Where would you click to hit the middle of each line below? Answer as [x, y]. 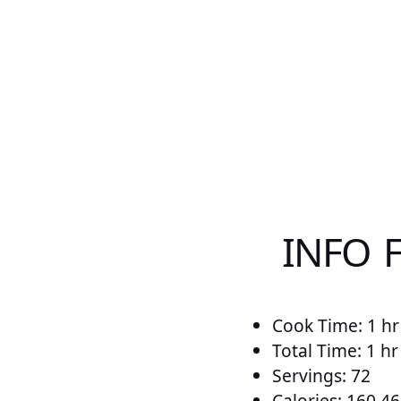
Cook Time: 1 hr [336, 326]
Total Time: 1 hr [335, 351]
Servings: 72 [321, 376]
